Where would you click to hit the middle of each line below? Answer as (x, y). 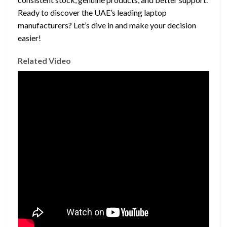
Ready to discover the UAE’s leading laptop (92, 12)
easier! (29, 37)
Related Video (44, 61)
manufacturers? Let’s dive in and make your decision (107, 25)
